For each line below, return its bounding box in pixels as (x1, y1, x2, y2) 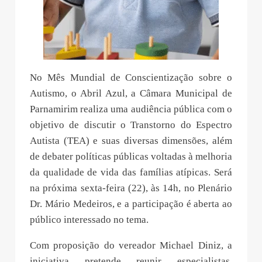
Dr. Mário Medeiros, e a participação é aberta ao (30, 198, 232, 210)
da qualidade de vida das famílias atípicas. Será (30, 167, 232, 178)
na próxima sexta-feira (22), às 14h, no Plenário (30, 182, 232, 194)
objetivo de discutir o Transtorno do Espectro (30, 119, 232, 131)
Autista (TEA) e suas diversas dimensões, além (30, 135, 232, 147)
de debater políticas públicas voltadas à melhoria (30, 151, 232, 163)
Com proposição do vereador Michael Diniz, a (30, 240, 232, 251)
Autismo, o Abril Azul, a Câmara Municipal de (30, 88, 232, 99)
